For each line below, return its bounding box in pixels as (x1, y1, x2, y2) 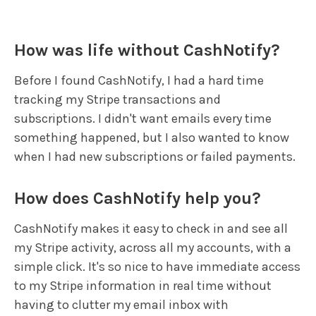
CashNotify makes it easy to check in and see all (14, 221, 288, 237)
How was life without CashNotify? (14, 40, 280, 61)
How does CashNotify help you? (14, 188, 261, 209)
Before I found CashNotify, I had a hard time (14, 73, 264, 89)
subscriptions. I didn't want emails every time (14, 111, 272, 127)
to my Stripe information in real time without (14, 278, 272, 294)
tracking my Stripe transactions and (14, 92, 221, 108)
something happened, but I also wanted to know (14, 130, 289, 146)
